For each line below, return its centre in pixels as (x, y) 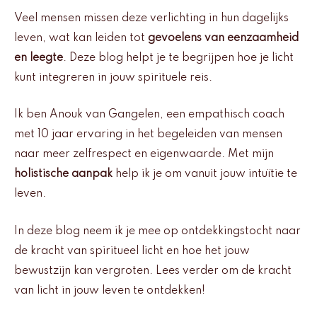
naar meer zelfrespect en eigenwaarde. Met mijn (144, 155)
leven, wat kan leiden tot (81, 38)
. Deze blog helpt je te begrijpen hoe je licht (178, 58)
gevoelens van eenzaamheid (223, 38)
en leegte (39, 58)
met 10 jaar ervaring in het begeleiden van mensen (148, 135)
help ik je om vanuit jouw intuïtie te (205, 174)
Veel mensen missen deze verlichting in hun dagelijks (151, 18)
